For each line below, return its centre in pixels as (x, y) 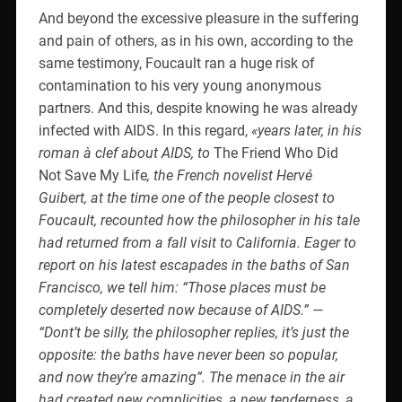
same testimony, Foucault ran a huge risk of (176, 63)
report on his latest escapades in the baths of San (194, 265)
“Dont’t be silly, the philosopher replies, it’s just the (193, 332)
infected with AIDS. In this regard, (144, 130)
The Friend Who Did (275, 153)
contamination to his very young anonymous (179, 85)
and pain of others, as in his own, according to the (195, 40)
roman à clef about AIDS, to (126, 153)
